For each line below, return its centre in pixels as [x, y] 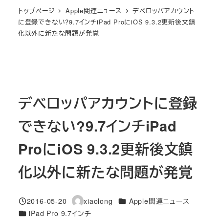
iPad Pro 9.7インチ [60, 213]
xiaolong [98, 201]
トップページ [36, 10]
